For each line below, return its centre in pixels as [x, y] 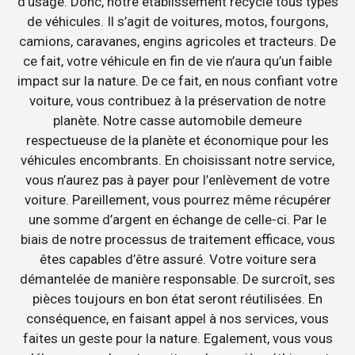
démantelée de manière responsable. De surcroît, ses [177, 279]
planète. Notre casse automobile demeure [177, 121]
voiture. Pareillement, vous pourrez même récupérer [177, 200]
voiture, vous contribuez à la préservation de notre [177, 101]
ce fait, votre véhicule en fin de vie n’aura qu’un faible [177, 61]
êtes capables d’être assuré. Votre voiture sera [177, 260]
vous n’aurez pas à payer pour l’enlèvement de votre [177, 180]
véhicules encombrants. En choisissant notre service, [177, 160]
